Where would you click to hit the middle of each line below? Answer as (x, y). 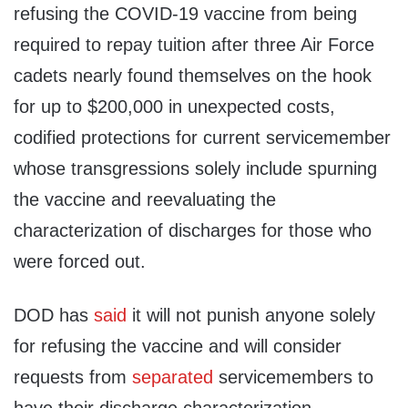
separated (173, 377)
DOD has (54, 316)
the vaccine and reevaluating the (145, 200)
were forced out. (80, 262)
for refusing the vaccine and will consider (178, 347)
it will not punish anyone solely (251, 316)
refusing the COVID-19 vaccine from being (185, 14)
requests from (73, 377)
